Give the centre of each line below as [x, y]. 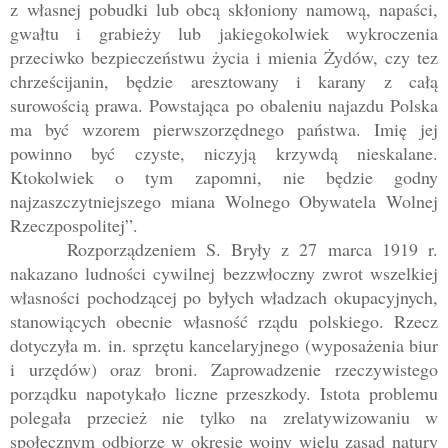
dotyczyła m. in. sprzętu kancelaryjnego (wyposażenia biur [224, 345]
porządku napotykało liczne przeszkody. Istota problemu [224, 393]
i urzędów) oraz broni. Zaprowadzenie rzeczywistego [224, 369]
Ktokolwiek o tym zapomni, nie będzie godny [224, 177]
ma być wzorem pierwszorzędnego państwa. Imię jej [224, 129]
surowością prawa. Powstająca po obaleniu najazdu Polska [224, 105]
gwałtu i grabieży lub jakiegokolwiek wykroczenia [224, 33]
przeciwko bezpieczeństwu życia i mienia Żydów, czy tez [224, 57]
